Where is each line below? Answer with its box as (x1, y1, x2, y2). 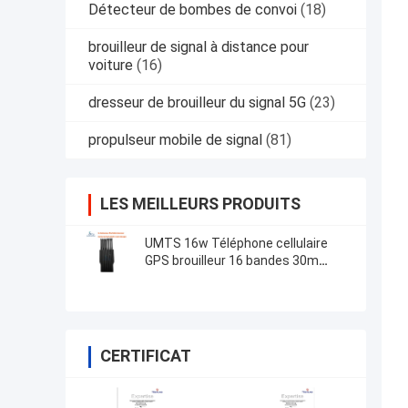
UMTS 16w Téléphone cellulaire (145, 236, 328, 251)
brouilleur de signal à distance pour (88, 38, 309, 56)
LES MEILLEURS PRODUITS (100, 194, 301, 214)
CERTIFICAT (100, 346, 191, 366)
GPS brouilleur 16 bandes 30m (145, 253, 319, 269)
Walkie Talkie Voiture (145, 270, 265, 286)
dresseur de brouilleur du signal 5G (88, 94, 306, 112)
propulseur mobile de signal (88, 131, 262, 149)
